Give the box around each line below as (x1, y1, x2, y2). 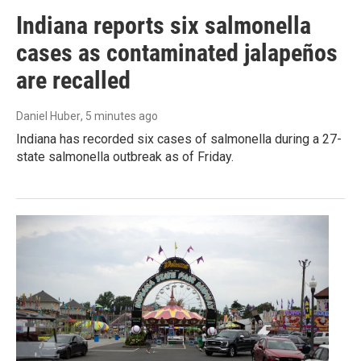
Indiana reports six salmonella (16, 11, 311, 40)
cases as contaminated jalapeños (16, 39, 338, 68)
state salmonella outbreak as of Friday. (16, 149, 234, 165)
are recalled (16, 66, 131, 95)
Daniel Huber (16, 110, 81, 123)
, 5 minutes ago (81, 110, 158, 123)
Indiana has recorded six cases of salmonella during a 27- (16, 131, 342, 147)
